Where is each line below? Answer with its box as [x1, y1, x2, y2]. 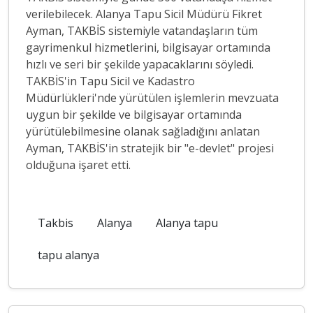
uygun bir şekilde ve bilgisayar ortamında [26, 107, 242, 122]
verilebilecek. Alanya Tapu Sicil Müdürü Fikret [26, 6, 262, 22]
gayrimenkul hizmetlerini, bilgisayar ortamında [26, 40, 270, 55]
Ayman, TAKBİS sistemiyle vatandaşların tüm [26, 23, 258, 38]
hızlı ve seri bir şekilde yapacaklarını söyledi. [26, 57, 254, 72]
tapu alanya [38, 247, 99, 263]
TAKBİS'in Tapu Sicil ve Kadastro [26, 73, 195, 89]
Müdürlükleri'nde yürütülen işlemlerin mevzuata [26, 90, 279, 105]
